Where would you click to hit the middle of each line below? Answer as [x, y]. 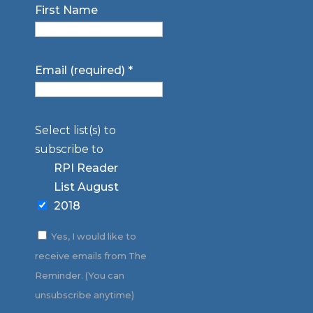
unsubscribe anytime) [84, 295]
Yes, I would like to [92, 236]
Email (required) [81, 70]
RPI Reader [86, 168]
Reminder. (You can [79, 275]
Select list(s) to [75, 130]
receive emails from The [90, 256]
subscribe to [69, 149]
